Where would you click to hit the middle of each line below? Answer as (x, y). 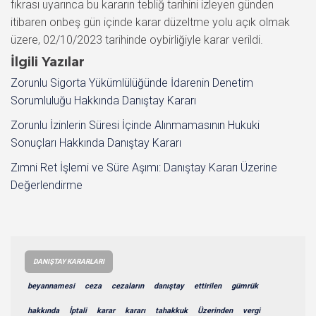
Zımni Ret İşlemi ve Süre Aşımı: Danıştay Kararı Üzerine (144, 167)
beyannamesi (51, 286)
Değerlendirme (47, 185)
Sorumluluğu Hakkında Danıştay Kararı (103, 100)
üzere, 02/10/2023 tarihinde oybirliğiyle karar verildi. (137, 39)
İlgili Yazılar (48, 62)
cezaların (128, 286)
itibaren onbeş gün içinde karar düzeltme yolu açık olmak (150, 22)
